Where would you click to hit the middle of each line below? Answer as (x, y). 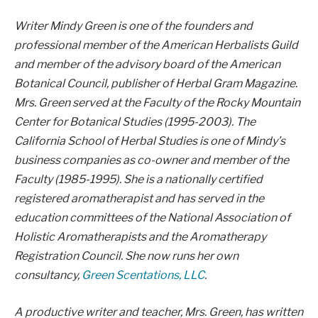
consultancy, (48, 275)
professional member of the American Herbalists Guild (156, 45)
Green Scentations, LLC (143, 275)
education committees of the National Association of (152, 218)
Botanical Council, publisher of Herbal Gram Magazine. (156, 84)
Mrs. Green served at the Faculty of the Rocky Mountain (157, 103)
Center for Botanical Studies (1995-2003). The (135, 122)
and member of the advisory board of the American (147, 65)
